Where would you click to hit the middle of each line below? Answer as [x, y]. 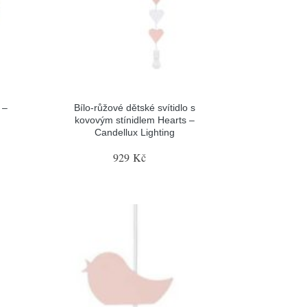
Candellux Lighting [135, 132]
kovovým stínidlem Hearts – [135, 120]
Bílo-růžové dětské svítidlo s [135, 108]
